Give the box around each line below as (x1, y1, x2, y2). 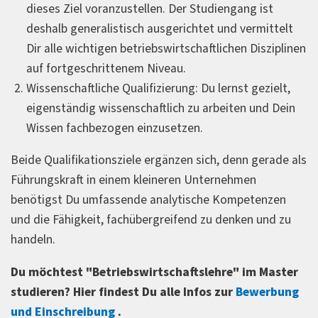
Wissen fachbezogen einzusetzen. (26, 119, 203, 137)
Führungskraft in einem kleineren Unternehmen (11, 171, 256, 190)
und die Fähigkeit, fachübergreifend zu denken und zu (11, 211, 291, 229)
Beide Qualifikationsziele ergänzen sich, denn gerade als (11, 151, 307, 170)
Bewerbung (236, 283, 299, 302)
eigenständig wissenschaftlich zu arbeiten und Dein (26, 99, 295, 117)
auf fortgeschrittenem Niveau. (26, 59, 186, 77)
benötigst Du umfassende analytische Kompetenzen (11, 191, 286, 209)
